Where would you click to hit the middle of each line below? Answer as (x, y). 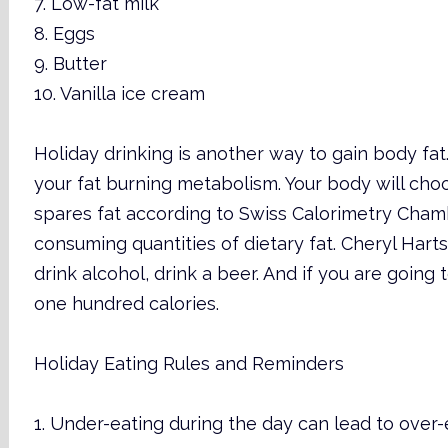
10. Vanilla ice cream (119, 93)
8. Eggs (64, 33)
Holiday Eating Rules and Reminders (188, 363)
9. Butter (70, 63)
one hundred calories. (126, 303)
